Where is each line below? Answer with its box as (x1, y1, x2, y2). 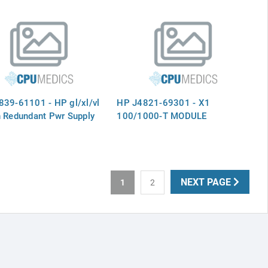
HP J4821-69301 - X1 (117, 96, 211, 108)
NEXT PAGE (180, 175, 233, 188)
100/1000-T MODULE (117, 109, 207, 121)
